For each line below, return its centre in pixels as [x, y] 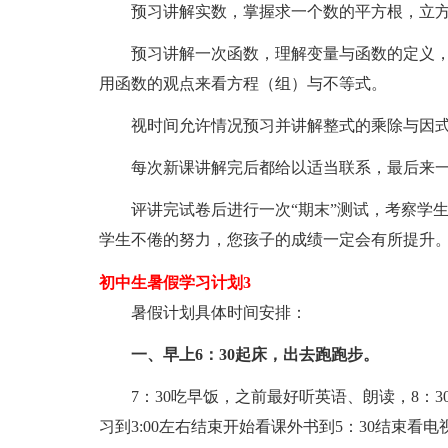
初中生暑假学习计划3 [174, 282]
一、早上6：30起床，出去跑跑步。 [238, 354]
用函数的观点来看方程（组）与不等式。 [242, 83]
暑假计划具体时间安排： [202, 312]
